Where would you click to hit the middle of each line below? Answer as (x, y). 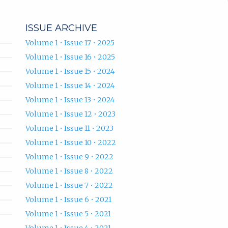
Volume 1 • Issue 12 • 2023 (70, 114)
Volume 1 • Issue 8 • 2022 (69, 171)
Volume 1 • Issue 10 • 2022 (70, 142)
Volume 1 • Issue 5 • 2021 (68, 213)
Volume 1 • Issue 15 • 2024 (70, 71)
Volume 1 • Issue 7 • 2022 (69, 185)
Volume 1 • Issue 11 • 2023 (69, 128)
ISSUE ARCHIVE (61, 28)
